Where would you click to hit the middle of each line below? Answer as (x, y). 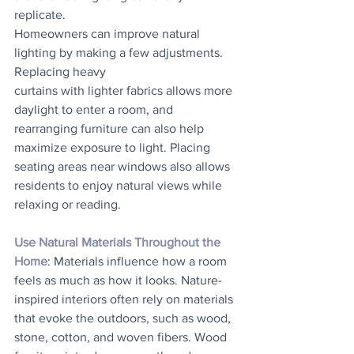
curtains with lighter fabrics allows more (125, 90)
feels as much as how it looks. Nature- (118, 280)
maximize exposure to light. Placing (114, 147)
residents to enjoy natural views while (120, 185)
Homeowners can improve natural (109, 34)
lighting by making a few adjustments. (120, 53)
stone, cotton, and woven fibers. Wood (122, 337)
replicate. (41, 15)
